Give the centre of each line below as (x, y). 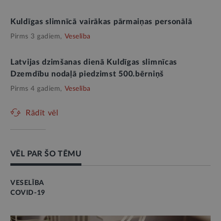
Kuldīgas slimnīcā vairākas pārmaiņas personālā (101, 22)
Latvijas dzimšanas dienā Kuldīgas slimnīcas (94, 62)
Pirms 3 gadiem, (36, 37)
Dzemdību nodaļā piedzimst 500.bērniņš (87, 74)
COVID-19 (28, 193)
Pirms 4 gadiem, (36, 89)
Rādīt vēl (42, 113)
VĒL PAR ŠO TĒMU (46, 154)
